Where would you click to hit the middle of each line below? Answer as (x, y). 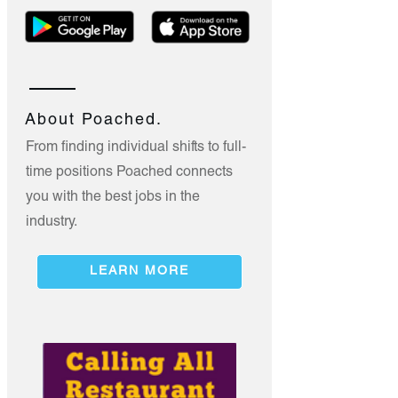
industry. (52, 223)
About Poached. (94, 120)
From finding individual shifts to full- (136, 148)
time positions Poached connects (129, 173)
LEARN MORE (139, 271)
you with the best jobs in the (113, 198)
